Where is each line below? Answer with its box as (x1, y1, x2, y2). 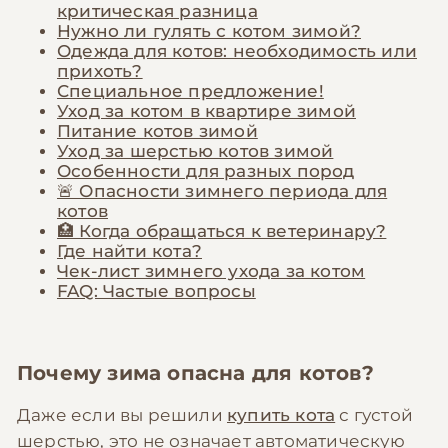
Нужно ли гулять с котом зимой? (57, 21, 361, 42)
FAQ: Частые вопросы (57, 281, 256, 302)
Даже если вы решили (17, 405, 227, 426)
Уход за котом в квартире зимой (57, 101, 356, 122)
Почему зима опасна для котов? (17, 361, 374, 386)
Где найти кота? (57, 241, 202, 262)
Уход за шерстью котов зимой (57, 141, 334, 162)
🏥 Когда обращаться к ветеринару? (57, 221, 387, 242)
